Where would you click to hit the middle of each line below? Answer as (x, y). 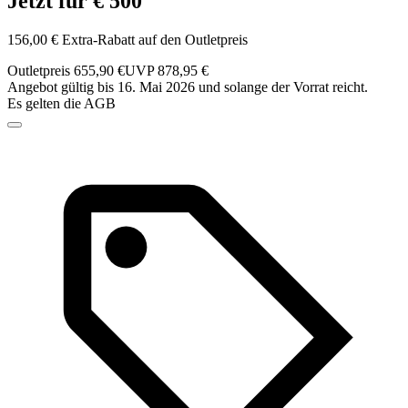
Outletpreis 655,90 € (66, 71)
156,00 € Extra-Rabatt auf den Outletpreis (127, 40)
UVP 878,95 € (167, 71)
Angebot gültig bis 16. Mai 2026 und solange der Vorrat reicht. (188, 87)
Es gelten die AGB (61, 104)
